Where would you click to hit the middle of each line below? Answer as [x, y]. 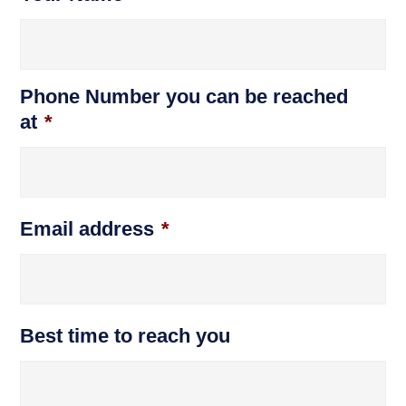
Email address [87, 229]
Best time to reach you [126, 336]
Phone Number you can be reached [184, 97]
